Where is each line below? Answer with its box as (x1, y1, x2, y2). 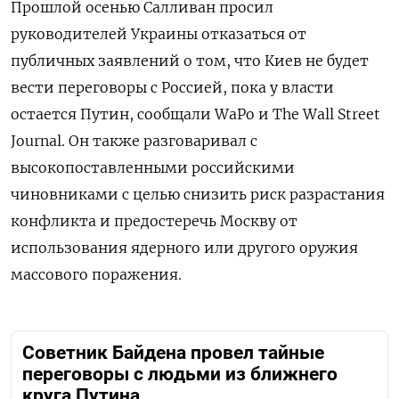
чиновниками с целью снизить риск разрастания (11, 185, 385, 204)
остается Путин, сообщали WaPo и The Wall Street (11, 105, 380, 124)
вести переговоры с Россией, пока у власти (11, 78, 334, 97)
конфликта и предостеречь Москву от (11, 212, 297, 231)
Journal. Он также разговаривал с (11, 132, 257, 151)
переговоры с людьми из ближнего (22, 363, 338, 386)
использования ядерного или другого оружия (11, 239, 358, 257)
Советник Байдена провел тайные (22, 342, 324, 364)
